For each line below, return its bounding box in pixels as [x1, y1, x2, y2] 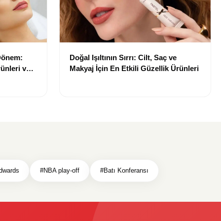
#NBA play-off [40, 167, 79, 175]
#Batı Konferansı [100, 167, 148, 175]
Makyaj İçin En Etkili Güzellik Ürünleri [70, 64, 199, 73]
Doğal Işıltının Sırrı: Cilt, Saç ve [70, 53, 177, 62]
